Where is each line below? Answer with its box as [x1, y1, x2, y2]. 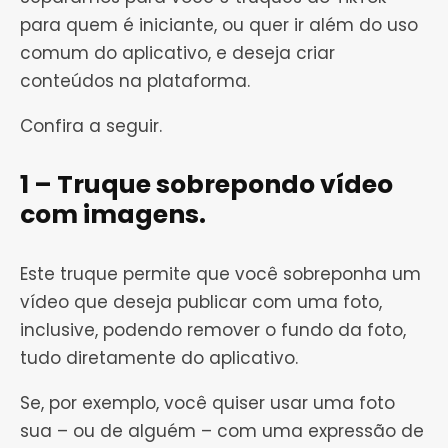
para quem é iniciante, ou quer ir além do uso [20, 13, 418, 38]
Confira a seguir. [20, 114, 162, 139]
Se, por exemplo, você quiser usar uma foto [20, 391, 395, 416]
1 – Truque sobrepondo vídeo [20, 167, 393, 203]
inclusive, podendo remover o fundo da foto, [20, 318, 406, 343]
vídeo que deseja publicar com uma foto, [20, 290, 382, 315]
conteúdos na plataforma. [20, 69, 250, 94]
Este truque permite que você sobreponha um [20, 262, 421, 287]
